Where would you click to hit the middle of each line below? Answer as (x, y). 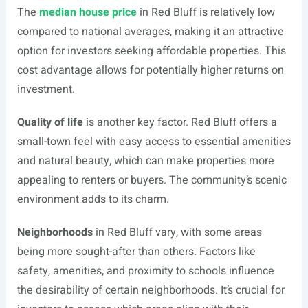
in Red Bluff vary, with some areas (177, 232)
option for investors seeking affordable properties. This (151, 51)
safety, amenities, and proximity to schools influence (145, 271)
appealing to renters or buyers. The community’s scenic (152, 180)
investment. (46, 89)
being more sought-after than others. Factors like (136, 252)
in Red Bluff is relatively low (206, 12)
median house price (88, 12)
